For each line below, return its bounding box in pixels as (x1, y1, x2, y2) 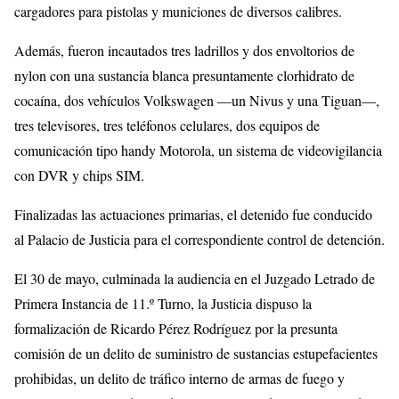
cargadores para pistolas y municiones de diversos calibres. (14, 2, 342, 21)
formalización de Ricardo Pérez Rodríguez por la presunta (14, 319, 338, 338)
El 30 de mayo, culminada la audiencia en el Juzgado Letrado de (14, 269, 375, 289)
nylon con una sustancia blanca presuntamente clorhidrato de (14, 66, 354, 85)
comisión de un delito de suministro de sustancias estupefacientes (14, 344, 378, 363)
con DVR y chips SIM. (14, 166, 144, 185)
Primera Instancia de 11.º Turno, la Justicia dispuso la (14, 294, 312, 313)
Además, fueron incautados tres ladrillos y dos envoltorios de (14, 41, 354, 61)
